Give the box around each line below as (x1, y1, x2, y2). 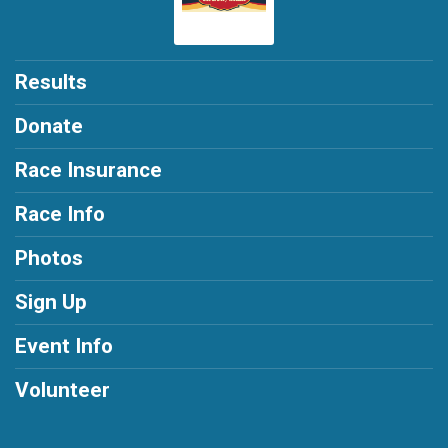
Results (15, 70, 87, 95)
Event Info (15, 334, 113, 359)
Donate (15, 114, 83, 139)
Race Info (15, 202, 105, 227)
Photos (15, 246, 83, 271)
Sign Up (15, 290, 87, 315)
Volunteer (15, 378, 110, 403)
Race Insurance (15, 158, 162, 183)
